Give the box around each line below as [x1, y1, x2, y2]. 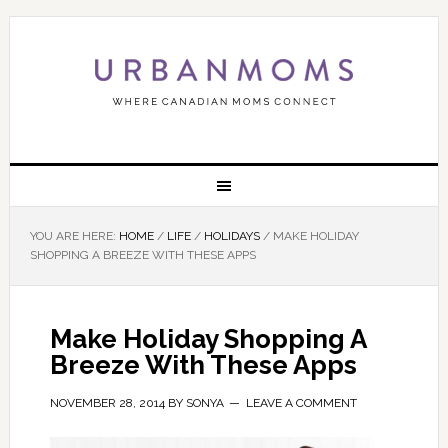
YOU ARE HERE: [29, 229, 119, 243]
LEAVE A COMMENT [245, 396, 357, 410]
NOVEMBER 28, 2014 [49, 396, 165, 410]
